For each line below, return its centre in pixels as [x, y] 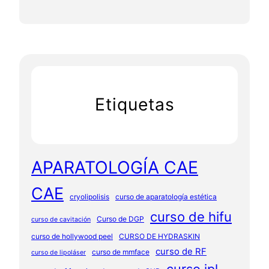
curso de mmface [121, 252]
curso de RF [181, 252]
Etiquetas [134, 105]
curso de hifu [191, 217]
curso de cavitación [61, 220]
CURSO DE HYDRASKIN [159, 237]
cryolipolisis [89, 197]
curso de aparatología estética [166, 197]
